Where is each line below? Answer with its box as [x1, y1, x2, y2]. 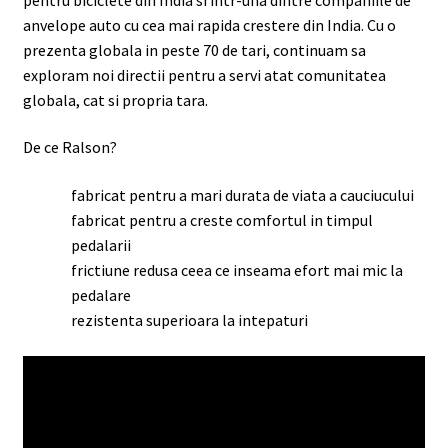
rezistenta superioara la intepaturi [70, 309, 308, 330]
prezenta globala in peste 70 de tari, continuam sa [22, 39, 366, 60]
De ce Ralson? [22, 137, 117, 158]
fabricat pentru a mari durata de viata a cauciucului [70, 184, 414, 205]
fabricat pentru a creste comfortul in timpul [70, 209, 373, 230]
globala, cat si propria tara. [22, 89, 208, 110]
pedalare [70, 284, 131, 305]
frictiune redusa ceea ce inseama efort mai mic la [70, 259, 403, 280]
